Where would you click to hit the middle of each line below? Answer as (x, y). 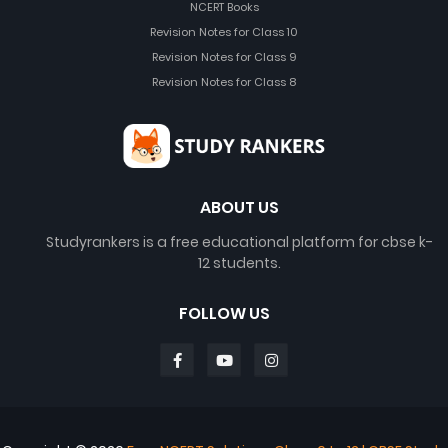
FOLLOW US (224, 313)
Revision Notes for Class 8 (224, 81)
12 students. (239, 262)
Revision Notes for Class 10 (224, 31)
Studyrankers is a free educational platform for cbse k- (239, 241)
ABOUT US (239, 207)
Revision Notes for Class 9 (224, 56)
